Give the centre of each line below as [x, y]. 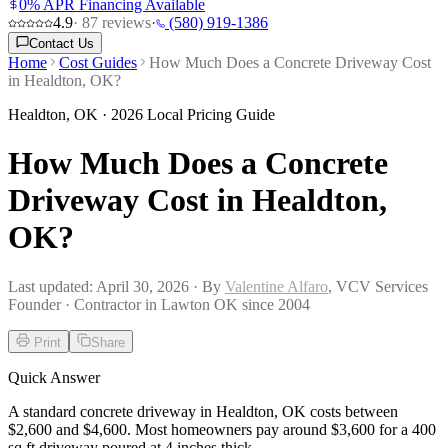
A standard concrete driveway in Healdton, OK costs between [203, 411]
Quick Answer [54, 377]
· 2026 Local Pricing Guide [186, 114]
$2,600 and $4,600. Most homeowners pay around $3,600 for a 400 [222, 429]
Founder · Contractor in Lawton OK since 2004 [159, 304]
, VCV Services [378, 286]
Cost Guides [98, 62]
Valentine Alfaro [276, 286]
